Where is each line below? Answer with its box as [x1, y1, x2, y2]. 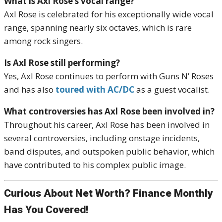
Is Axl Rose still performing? [4, 57, 120, 68]
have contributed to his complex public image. [4, 159, 186, 170]
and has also [4, 84, 55, 95]
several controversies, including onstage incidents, [4, 132, 200, 144]
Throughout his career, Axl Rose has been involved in [4, 119, 210, 130]
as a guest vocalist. [134, 84, 210, 95]
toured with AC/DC [55, 84, 134, 95]
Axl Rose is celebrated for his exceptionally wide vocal [4, 8, 214, 20]
